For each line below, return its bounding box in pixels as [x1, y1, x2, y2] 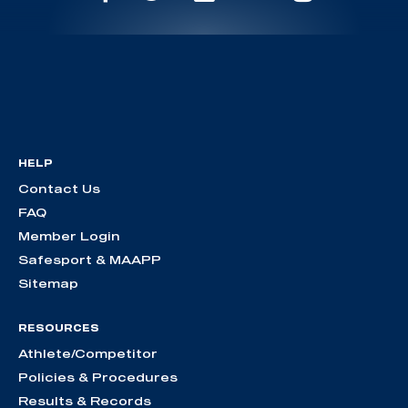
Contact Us [18, 180, 100, 196]
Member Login [18, 228, 120, 243]
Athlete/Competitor [18, 345, 158, 361]
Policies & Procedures [18, 369, 178, 384]
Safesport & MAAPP [18, 251, 161, 267]
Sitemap [18, 275, 78, 291]
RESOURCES [18, 321, 99, 333]
